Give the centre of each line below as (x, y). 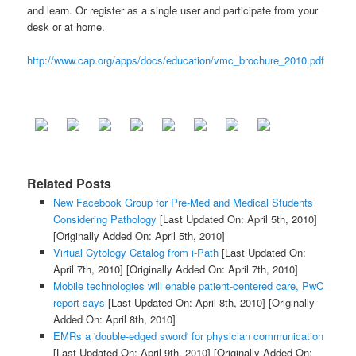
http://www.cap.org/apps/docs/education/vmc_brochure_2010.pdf (176, 60)
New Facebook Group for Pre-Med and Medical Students (183, 202)
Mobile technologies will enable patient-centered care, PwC (188, 285)
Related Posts (70, 183)
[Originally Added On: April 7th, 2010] (210, 269)
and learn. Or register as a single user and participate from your (173, 10)
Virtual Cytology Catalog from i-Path (135, 252)
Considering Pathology (104, 219)
